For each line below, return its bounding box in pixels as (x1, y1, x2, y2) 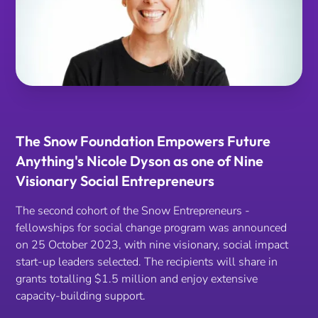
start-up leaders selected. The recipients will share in (16, 253, 278, 270)
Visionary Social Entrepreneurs (16, 171, 215, 190)
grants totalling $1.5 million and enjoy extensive (16, 270, 258, 287)
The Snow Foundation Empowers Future (16, 131, 271, 150)
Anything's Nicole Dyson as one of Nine (16, 151, 264, 170)
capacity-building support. (16, 287, 146, 304)
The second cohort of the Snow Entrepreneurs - (16, 202, 251, 219)
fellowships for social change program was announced (16, 219, 287, 236)
